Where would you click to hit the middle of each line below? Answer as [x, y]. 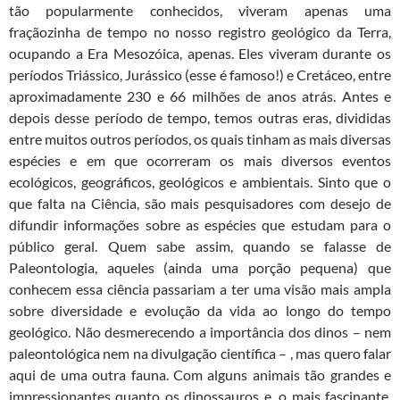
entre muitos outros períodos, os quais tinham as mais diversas [200, 139]
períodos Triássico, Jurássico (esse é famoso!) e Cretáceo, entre [200, 75]
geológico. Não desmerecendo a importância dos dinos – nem [200, 332]
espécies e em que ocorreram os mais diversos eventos [200, 161]
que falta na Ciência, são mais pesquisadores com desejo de [200, 204]
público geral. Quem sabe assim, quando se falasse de [200, 246]
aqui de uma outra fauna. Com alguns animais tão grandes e [200, 375]
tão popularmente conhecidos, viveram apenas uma [200, 11]
